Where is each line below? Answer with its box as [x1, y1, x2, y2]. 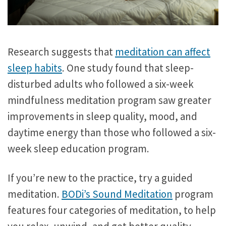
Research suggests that [8, 44, 115, 59]
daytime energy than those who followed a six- [8, 125, 216, 139]
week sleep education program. [8, 141, 149, 155]
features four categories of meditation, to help [8, 203, 216, 217]
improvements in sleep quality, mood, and [8, 109, 197, 123]
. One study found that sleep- [62, 61, 194, 75]
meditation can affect [115, 44, 210, 59]
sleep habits [8, 61, 62, 75]
